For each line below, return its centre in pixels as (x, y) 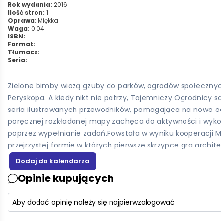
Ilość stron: (26, 13)
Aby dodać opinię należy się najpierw (75, 203)
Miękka (47, 20)
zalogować (156, 203)
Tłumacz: (24, 52)
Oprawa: (22, 20)
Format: (21, 44)
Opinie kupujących (66, 178)
